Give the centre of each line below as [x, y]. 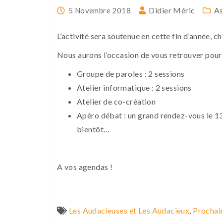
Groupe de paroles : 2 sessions [131, 74]
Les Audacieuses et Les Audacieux [129, 210]
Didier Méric [172, 10]
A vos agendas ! [85, 167]
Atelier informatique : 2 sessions [134, 87]
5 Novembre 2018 [100, 10]
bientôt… [93, 129]
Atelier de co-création [116, 101]
